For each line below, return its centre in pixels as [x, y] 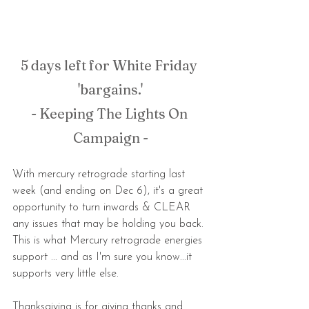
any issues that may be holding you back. [110, 225]
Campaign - [110, 138]
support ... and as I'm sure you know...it [104, 258]
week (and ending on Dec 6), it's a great [109, 191]
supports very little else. [67, 274]
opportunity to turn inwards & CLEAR [103, 208]
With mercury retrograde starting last [100, 175]
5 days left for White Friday [110, 66]
